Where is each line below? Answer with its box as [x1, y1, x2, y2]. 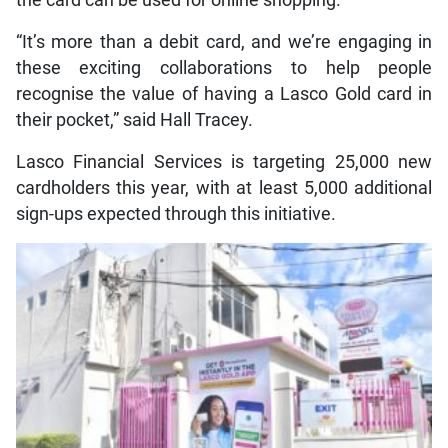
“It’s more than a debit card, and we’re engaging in [15, 32, 433, 53]
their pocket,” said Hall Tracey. [15, 110, 253, 131]
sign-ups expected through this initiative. [15, 204, 336, 225]
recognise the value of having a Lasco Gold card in [15, 84, 433, 105]
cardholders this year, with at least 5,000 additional [15, 178, 433, 199]
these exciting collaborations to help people [15, 58, 433, 79]
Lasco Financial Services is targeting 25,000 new [15, 152, 433, 173]
